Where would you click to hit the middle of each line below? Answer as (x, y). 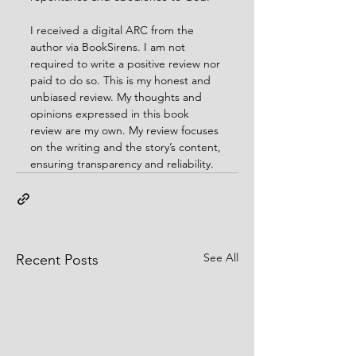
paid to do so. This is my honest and (122, 80)
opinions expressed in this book (111, 113)
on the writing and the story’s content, (127, 147)
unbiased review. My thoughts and (118, 97)
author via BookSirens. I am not (109, 46)
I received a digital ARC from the (114, 30)
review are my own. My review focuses (126, 130)
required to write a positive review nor (127, 63)
